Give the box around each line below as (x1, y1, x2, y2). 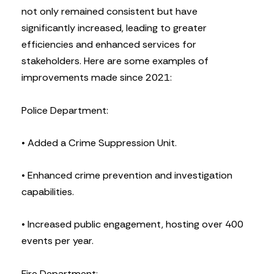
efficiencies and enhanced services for (21, 38, 196, 51)
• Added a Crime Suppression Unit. (21, 136, 177, 149)
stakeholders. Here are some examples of (21, 54, 209, 68)
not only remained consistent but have (21, 5, 198, 18)
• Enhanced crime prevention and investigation (21, 169, 232, 182)
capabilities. (21, 185, 74, 199)
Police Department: (21, 103, 108, 117)
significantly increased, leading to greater (21, 21, 207, 35)
